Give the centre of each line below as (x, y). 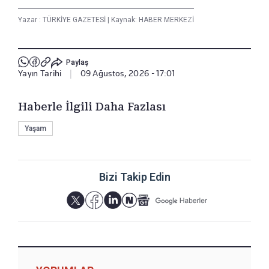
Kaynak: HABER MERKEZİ (152, 20)
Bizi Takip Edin (134, 177)
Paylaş (77, 63)
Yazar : (30, 20)
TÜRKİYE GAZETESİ (75, 20)
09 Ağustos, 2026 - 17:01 (128, 73)
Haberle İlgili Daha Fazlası (92, 106)
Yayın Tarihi (40, 73)
